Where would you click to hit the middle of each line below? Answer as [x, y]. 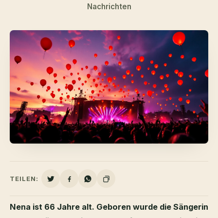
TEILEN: [24, 179]
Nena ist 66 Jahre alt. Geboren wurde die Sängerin [109, 207]
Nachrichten [109, 7]
